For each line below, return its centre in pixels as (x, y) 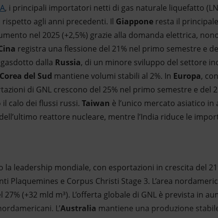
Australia (78, 208)
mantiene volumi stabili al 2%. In (113, 76)
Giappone (136, 21)
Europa (187, 76)
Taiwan (96, 103)
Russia (68, 62)
